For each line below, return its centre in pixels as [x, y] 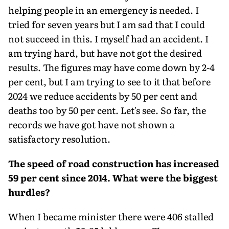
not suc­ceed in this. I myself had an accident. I [108, 38]
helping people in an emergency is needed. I [104, 10]
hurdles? [29, 192]
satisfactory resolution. [59, 139]
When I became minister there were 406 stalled [111, 216]
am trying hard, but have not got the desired [105, 53]
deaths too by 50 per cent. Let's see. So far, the [107, 110]
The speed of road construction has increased [114, 163]
